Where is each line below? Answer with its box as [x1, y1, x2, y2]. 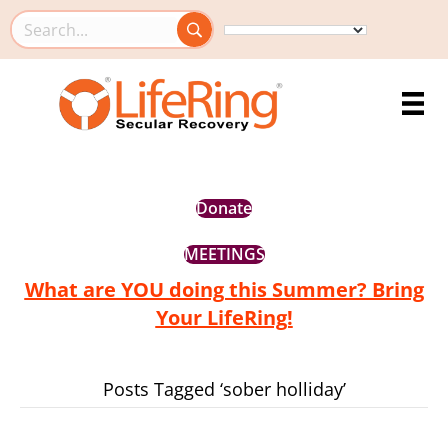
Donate [196, 197, 252, 220]
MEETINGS [183, 243, 265, 266]
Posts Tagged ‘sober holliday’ [102, 377, 346, 402]
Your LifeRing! [155, 304, 293, 332]
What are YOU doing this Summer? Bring [24, 276, 424, 304]
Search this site [11, 29, 139, 53]
